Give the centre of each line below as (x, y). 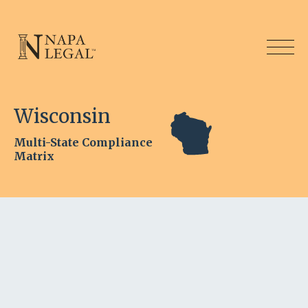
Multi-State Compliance (83, 142)
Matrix (34, 156)
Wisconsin (62, 116)
